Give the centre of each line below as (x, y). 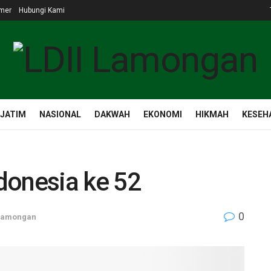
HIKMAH (212, 114)
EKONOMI (163, 114)
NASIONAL (60, 114)
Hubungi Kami (42, 10)
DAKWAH (112, 114)
